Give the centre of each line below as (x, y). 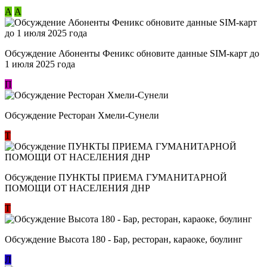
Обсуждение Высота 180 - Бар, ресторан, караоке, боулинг (124, 240)
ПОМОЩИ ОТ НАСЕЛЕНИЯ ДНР (77, 188)
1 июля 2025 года (40, 64)
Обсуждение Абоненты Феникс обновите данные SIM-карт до (132, 54)
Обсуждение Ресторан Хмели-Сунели (82, 116)
